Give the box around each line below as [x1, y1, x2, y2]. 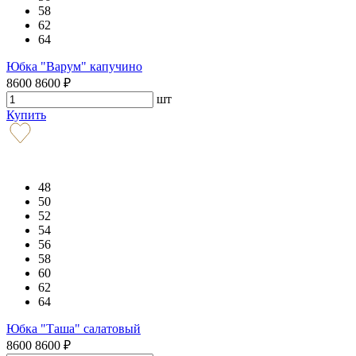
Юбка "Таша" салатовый [6, 321, 141, 335]
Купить [6, 107, 46, 122]
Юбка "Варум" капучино [6, 59, 142, 73]
